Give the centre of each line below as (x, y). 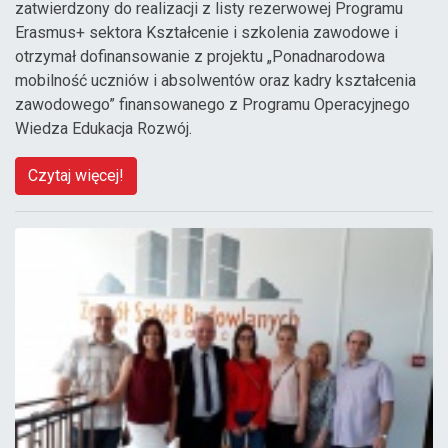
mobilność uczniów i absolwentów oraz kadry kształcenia (215, 81)
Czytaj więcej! (76, 176)
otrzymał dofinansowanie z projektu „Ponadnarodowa (200, 57)
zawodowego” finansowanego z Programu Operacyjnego (212, 105)
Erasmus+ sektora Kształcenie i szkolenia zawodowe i (206, 33)
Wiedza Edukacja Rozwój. (103, 129)
